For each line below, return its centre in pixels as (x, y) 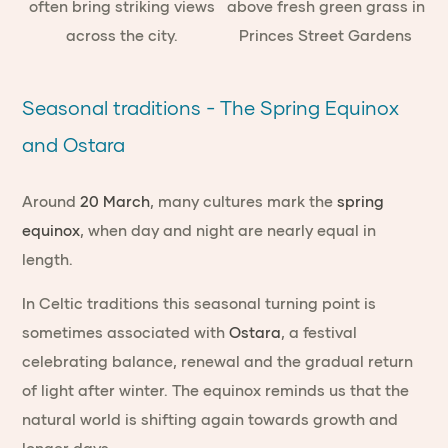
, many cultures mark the (244, 201)
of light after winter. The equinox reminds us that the (216, 390)
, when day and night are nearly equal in (228, 230)
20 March (115, 201)
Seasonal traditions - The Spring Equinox (211, 108)
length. (48, 259)
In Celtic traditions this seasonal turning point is (199, 303)
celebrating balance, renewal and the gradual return (218, 361)
